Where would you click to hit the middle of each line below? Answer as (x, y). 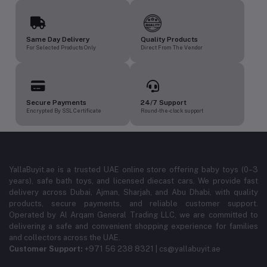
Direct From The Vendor (172, 48)
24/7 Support (164, 103)
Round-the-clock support (172, 111)
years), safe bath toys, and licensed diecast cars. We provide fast (133, 181)
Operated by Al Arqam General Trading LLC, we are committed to (133, 215)
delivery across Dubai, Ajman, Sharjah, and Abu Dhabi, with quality (133, 193)
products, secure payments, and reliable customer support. (133, 204)
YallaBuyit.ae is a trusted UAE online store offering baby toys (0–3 (133, 170)
